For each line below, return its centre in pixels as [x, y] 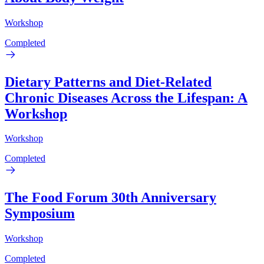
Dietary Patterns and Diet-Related [108, 82]
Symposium [40, 214]
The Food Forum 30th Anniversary [110, 198]
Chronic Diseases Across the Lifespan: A [126, 98]
